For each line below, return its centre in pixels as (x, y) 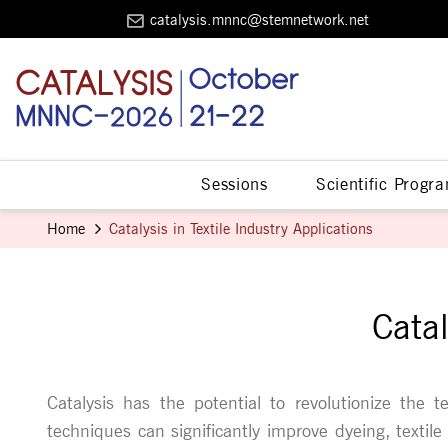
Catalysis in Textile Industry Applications (241, 229)
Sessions (234, 184)
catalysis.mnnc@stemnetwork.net (260, 20)
